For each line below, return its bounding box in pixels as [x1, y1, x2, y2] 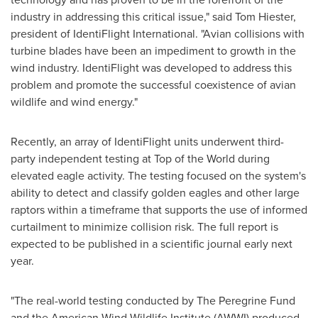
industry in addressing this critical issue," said [11, 9, 235, 25]
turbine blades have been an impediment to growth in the [11, 43, 296, 59]
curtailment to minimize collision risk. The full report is [11, 219, 278, 235]
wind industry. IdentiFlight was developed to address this [11, 60, 292, 76]
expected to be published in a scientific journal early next [11, 236, 292, 252]
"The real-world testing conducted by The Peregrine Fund [11, 292, 295, 309]
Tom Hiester [235, 9, 293, 25]
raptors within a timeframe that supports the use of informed [11, 202, 307, 218]
